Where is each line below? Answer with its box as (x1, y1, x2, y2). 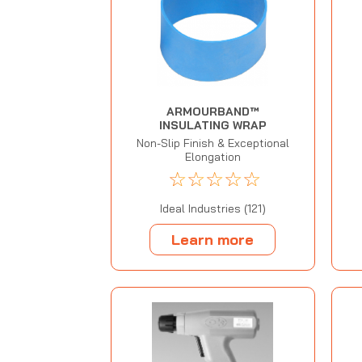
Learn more (171, 229, 255, 249)
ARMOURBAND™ (166, 104, 259, 120)
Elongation (184, 149, 241, 165)
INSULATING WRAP (158, 118, 267, 133)
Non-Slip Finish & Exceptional (136, 136, 289, 151)
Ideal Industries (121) (159, 201, 266, 217)
